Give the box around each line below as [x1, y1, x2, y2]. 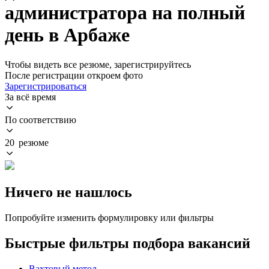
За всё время [5, 91, 56, 102]
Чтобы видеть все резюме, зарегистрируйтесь [5, 59, 191, 70]
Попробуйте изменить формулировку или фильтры [5, 212, 214, 223]
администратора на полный [5, 2, 245, 24]
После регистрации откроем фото [5, 70, 143, 80]
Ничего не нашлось [5, 184, 132, 200]
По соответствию [5, 114, 76, 125]
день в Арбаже [5, 24, 130, 46]
